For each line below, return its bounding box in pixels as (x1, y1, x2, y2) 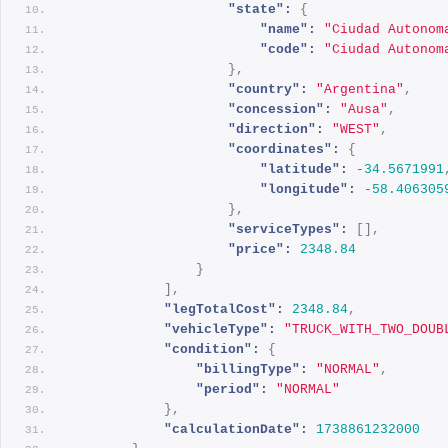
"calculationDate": (164, 421, 309, 437)
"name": (260, 21, 317, 37)
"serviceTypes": (228, 221, 349, 237)
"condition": (164, 341, 261, 357)
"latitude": (260, 161, 349, 177)
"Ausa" (340, 101, 389, 117)
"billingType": (196, 361, 309, 377)
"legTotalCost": (164, 301, 285, 317)
